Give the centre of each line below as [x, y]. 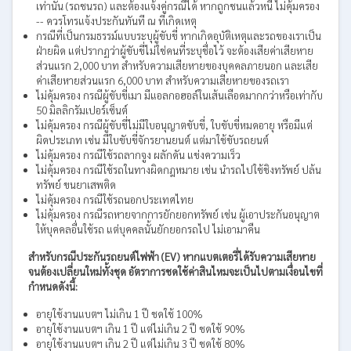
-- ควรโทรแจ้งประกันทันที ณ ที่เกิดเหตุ [116, 20]
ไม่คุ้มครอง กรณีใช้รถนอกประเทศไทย [115, 199]
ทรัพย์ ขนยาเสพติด [76, 184]
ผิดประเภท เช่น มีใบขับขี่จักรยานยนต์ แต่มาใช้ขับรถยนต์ [152, 139]
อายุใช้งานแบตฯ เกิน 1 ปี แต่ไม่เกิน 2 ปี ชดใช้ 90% [141, 328]
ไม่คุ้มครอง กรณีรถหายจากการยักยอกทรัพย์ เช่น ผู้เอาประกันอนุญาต [178, 214]
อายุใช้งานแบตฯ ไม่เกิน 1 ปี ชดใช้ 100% [119, 313]
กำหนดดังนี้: [53, 286]
